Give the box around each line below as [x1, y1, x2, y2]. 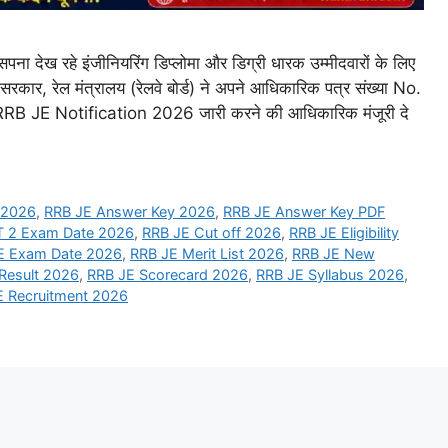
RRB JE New [292, 244, 375, 262]
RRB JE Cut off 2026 [142, 223, 281, 241]
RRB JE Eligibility [289, 223, 399, 241]
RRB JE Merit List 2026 [130, 244, 284, 262]
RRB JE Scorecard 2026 [87, 265, 248, 283]
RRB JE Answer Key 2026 [44, 202, 216, 220]
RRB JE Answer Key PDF [223, 202, 386, 220]
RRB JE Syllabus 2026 [256, 265, 404, 283]
